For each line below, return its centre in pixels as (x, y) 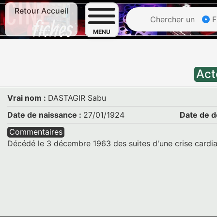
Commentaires (36, 132)
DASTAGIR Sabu (77, 98)
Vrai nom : (28, 98)
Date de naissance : (45, 115)
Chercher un (171, 19)
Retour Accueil (41, 11)
